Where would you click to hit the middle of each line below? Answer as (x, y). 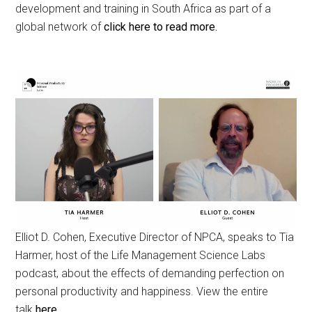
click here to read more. (161, 26)
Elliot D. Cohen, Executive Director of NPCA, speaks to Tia (155, 237)
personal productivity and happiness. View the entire (142, 292)
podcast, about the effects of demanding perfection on (150, 274)
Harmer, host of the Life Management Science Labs (141, 256)
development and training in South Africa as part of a (143, 8)
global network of (60, 26)
